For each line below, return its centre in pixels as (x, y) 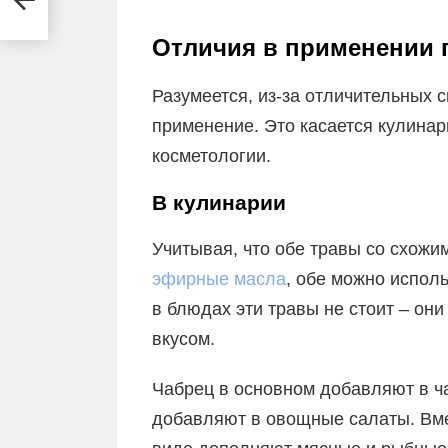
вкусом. (183, 339)
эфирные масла (219, 279)
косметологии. (211, 156)
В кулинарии (219, 202)
